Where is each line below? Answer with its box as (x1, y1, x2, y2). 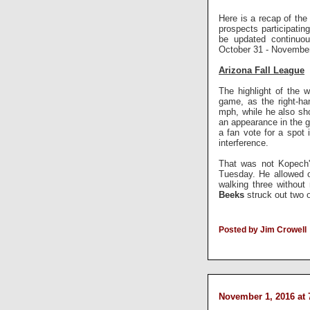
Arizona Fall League (219, 64, 304, 75)
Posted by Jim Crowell (219, 224, 307, 235)
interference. (219, 137, 271, 148)
